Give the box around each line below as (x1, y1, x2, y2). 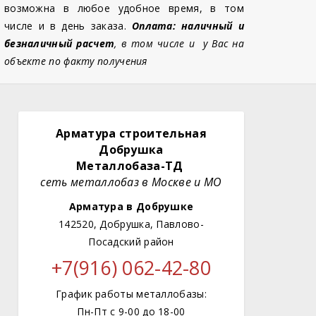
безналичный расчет (4, 37, 115, 50)
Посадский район (88, 235, 174, 248)
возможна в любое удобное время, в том (4, 1, 244, 15)
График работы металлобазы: (56, 287, 207, 300)
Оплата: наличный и (131, 19, 244, 32)
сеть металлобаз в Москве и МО (40, 174, 222, 190)
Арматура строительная (56, 126, 207, 141)
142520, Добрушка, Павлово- (59, 217, 204, 231)
